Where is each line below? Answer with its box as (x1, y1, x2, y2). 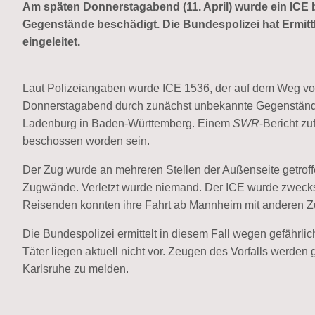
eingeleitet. (22, 35, 80, 48)
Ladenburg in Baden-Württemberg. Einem (22, 117, 233, 129)
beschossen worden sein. (22, 134, 150, 147)
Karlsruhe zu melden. (22, 262, 129, 275)
